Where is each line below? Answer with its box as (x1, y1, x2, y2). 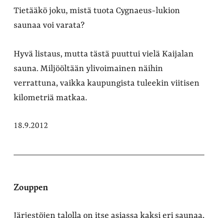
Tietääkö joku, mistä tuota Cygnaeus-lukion (14, 5, 180, 16)
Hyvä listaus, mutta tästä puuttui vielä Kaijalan (14, 49, 194, 59)
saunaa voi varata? (14, 20, 85, 30)
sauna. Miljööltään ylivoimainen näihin (14, 63, 163, 73)
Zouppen (14, 180, 48, 193)
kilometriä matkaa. (14, 92, 87, 103)
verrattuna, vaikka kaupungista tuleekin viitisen (14, 78, 200, 88)
